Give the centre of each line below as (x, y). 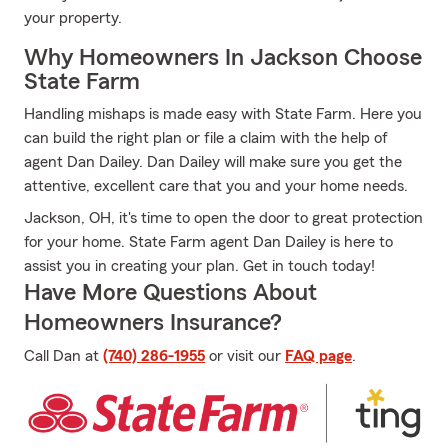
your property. (73, 18)
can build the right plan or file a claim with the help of (206, 138)
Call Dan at (63, 356)
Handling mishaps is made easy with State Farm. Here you (223, 114)
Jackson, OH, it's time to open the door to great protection (223, 218)
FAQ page (318, 356)
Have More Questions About (170, 293)
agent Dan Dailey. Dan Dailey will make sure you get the (213, 162)
